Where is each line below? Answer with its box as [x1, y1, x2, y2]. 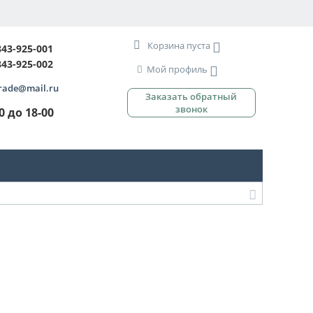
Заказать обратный [145, 90, 238, 103]
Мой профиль [146, 63, 208, 75]
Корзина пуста [147, 39, 210, 52]
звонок [175, 103, 208, 115]
